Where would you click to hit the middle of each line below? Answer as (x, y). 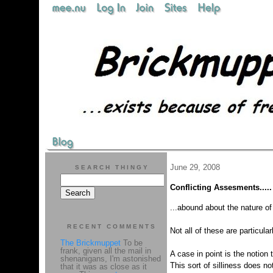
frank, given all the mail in (105, 251)
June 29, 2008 (195, 167)
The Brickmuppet (90, 243)
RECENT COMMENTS (112, 226)
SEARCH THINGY (112, 167)
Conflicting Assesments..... (221, 187)
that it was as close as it (103, 267)
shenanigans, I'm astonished (110, 259)
